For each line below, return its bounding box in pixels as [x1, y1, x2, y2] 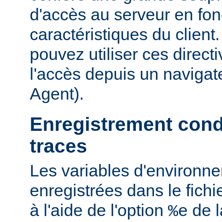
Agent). [30, 84, 84, 103]
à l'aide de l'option [30, 200, 168, 220]
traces [30, 135, 87, 157]
